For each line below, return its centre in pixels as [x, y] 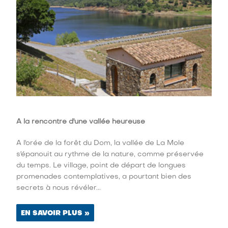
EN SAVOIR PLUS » [55, 214]
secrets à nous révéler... [59, 188]
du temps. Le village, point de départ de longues [101, 166]
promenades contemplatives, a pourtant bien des [104, 177]
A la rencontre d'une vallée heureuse [81, 122]
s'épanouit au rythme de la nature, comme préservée [110, 155]
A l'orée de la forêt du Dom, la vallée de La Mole [101, 144]
